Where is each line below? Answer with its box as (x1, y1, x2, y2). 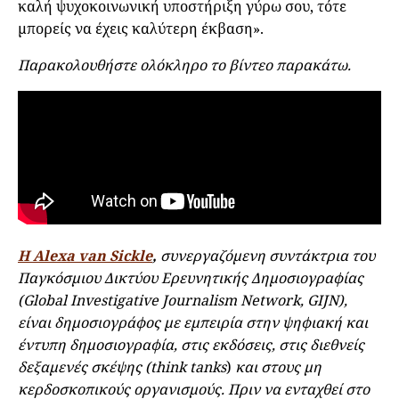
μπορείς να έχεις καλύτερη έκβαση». (18, 19, 264, 39)
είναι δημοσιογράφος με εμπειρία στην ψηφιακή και (18, 313, 368, 333)
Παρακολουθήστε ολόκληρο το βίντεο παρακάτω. (18, 55, 351, 76)
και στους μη (232, 357, 322, 378)
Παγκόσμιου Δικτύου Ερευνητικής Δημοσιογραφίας (18, 268, 363, 289)
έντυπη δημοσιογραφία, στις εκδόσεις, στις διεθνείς (18, 335, 364, 355)
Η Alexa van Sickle (18, 246, 152, 266)
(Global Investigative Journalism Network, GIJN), (18, 290, 347, 311)
